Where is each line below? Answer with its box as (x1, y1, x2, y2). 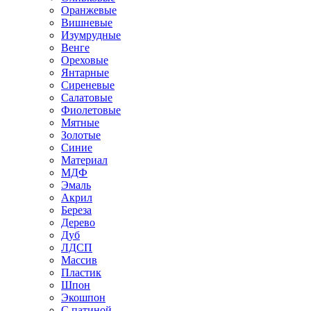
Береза (61, 203, 92, 216)
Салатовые (61, 91, 112, 103)
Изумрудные (61, 28, 121, 41)
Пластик (61, 266, 101, 278)
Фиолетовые (61, 103, 121, 116)
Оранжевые (61, 3, 117, 16)
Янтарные (61, 66, 109, 78)
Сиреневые (61, 78, 115, 91)
